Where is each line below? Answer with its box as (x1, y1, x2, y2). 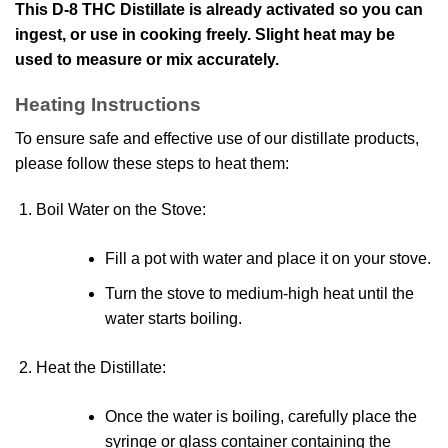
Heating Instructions (15, 93, 201, 115)
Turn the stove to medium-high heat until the (104, 284, 414, 302)
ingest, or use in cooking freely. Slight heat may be (15, 26, 395, 44)
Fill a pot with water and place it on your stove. (104, 250, 431, 268)
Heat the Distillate (35, 358, 162, 376)
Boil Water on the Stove (35, 201, 202, 219)
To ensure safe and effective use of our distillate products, (15, 130, 419, 148)
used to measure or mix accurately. (15, 51, 279, 69)
